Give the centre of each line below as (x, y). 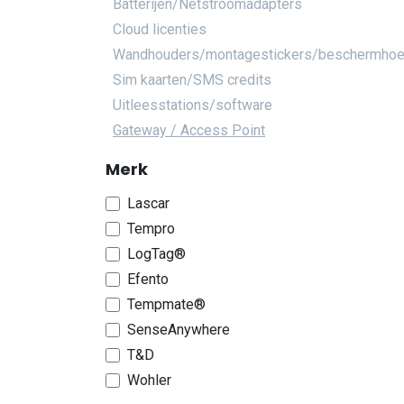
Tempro (151, 229)
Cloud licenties (160, 29)
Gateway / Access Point (189, 130)
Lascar (148, 203)
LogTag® (156, 254)
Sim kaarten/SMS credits (192, 80)
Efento (148, 279)
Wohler (149, 380)
